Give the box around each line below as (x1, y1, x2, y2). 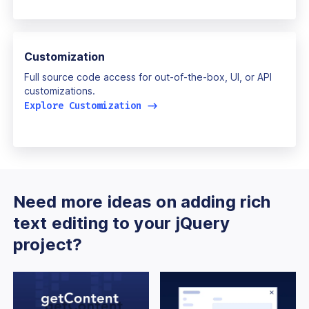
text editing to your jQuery (13, 212, 230, 233)
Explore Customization (24, 99, 148, 112)
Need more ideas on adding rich (13, 191, 271, 212)
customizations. (24, 84, 95, 97)
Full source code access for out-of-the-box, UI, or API (24, 70, 272, 83)
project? (13, 234, 83, 255)
